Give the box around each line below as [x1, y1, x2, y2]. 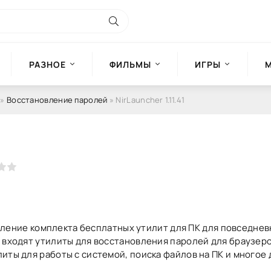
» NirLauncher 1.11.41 [107, 94, 185, 105]
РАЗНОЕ [28, 58, 66, 70]
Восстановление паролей [6, 94, 108, 105]
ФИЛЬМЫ [109, 58, 151, 70]
